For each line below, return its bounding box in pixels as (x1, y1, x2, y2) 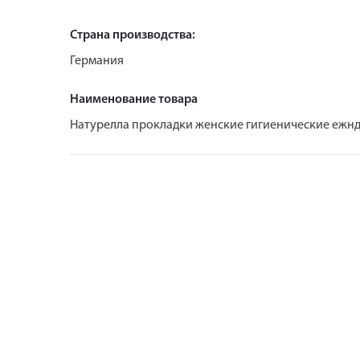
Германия (70, 54, 124, 67)
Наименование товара (70, 92, 198, 106)
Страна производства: (70, 28, 195, 42)
